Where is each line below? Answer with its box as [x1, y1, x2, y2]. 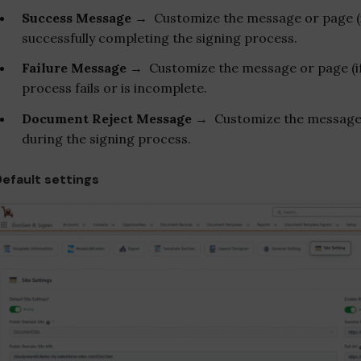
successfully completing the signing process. [22, 29, 297, 46]
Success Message [22, 9, 135, 26]
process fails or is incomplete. [22, 80, 207, 97]
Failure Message [22, 60, 130, 77]
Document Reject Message [22, 110, 195, 127]
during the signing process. [22, 131, 191, 147]
